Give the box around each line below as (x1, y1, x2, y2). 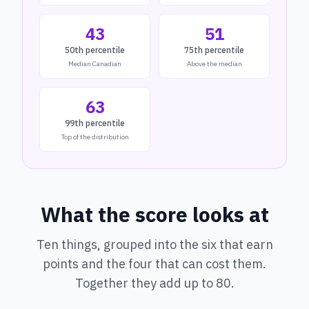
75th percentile (184, 45, 244, 55)
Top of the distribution (61, 132, 129, 141)
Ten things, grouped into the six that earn (36, 237, 273, 252)
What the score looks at (40, 201, 269, 228)
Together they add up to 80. (74, 275, 235, 291)
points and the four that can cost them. (43, 256, 266, 272)
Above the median (186, 59, 242, 68)
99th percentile (65, 118, 125, 128)
